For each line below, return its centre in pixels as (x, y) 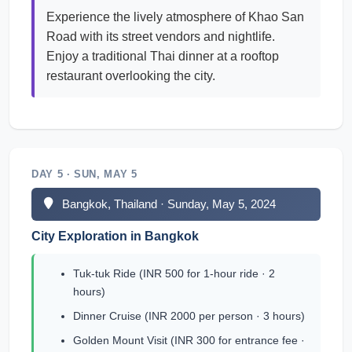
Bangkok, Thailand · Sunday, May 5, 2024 (169, 204)
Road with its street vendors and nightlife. (161, 37)
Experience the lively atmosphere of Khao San (175, 17)
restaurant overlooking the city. (131, 76)
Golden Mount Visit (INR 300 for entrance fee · (189, 340)
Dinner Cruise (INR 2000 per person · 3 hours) (189, 316)
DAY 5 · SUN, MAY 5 (84, 174)
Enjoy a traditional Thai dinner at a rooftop (163, 56)
